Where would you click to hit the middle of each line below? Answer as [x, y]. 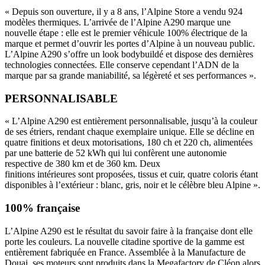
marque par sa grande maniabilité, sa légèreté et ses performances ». [130, 75]
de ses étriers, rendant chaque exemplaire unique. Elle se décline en [130, 132]
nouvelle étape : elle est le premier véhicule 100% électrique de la [126, 33]
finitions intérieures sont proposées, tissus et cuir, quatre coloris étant [131, 174]
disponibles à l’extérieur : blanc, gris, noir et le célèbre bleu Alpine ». [132, 185]
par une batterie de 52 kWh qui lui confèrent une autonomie [116, 153]
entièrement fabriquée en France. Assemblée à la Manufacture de [125, 252]
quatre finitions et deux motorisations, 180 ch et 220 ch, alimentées [129, 143]
